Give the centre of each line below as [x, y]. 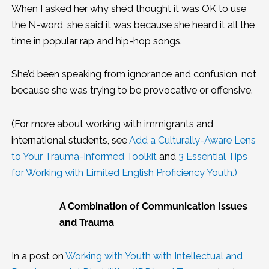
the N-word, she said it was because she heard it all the [133, 25]
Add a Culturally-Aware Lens [192, 141]
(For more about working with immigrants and [112, 124]
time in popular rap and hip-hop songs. [98, 41]
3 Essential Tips [213, 157]
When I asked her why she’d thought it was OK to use [128, 8]
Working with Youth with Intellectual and [154, 256]
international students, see [70, 141]
